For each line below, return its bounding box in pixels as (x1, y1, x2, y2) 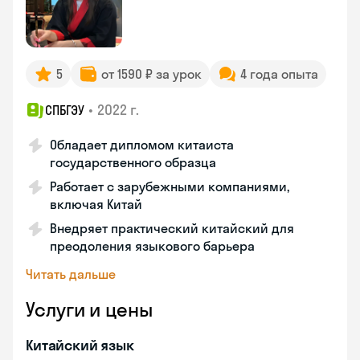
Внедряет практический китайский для (50, 220, 294, 236)
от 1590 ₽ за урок (101, 66, 202, 82)
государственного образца (50, 154, 216, 170)
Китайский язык (26, 336, 134, 354)
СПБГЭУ (45, 102, 84, 118)
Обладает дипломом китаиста (50, 137, 234, 153)
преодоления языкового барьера (50, 238, 255, 254)
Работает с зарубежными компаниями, (50, 178, 289, 194)
